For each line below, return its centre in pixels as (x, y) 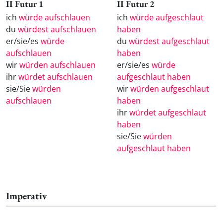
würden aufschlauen (57, 65)
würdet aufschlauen (55, 77)
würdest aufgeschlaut (169, 41)
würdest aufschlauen (57, 29)
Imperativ (27, 196)
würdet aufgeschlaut (168, 113)
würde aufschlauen (55, 18)
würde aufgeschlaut (167, 18)
